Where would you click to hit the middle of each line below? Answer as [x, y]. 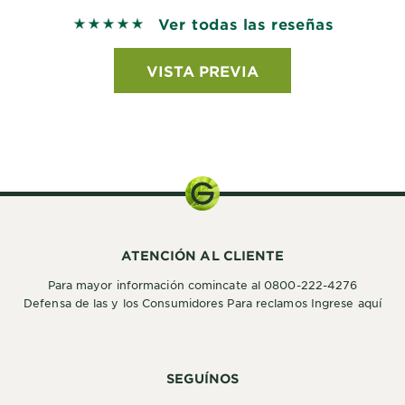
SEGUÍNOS [202, 378]
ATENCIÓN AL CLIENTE [202, 255]
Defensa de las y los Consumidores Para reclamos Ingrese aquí [202, 303]
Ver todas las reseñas [245, 24]
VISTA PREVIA [202, 71]
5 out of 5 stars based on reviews [191, 25]
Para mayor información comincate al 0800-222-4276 [202, 285]
